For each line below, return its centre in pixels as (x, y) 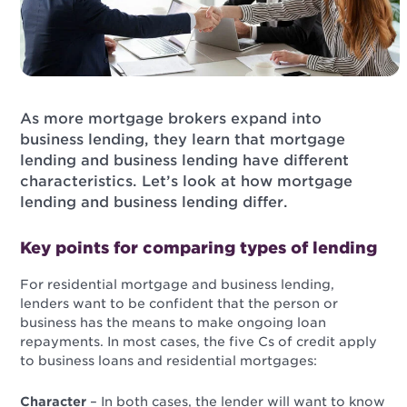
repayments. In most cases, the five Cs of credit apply (199, 342)
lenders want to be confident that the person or (179, 304)
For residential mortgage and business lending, (178, 285)
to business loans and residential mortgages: (169, 361)
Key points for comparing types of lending (199, 248)
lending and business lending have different (185, 161)
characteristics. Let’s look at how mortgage (187, 182)
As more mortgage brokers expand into (171, 119)
